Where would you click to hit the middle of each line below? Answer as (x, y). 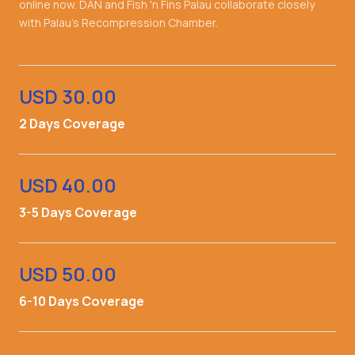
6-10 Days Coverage (82, 301)
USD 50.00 (68, 273)
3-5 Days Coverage (78, 212)
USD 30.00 (68, 96)
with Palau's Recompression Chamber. (118, 22)
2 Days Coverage (72, 123)
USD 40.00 (68, 185)
